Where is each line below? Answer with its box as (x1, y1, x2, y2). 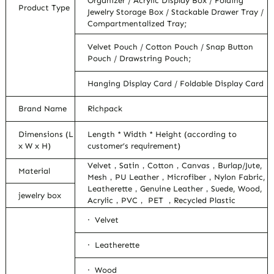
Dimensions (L (18, 130, 74, 139)
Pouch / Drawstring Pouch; (87, 54, 192, 64)
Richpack (87, 104, 123, 114)
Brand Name (18, 104, 67, 114)
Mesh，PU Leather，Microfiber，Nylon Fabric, (87, 172, 266, 182)
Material (18, 166, 51, 176)
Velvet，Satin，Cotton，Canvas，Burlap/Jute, (87, 161, 263, 171)
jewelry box (18, 191, 62, 201)
